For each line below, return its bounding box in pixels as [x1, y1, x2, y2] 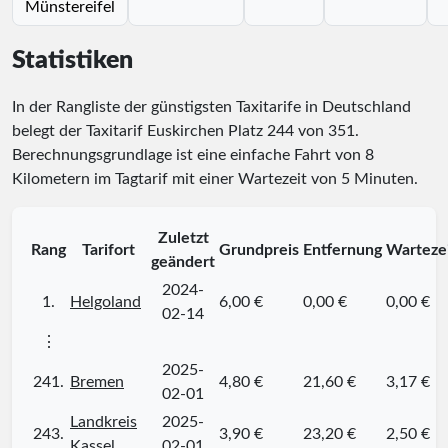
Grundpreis [219, 242, 299, 259]
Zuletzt [157, 230, 209, 247]
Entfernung [303, 242, 382, 259]
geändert [151, 254, 215, 271]
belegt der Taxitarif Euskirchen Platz [12, 123, 267, 140]
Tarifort [82, 242, 135, 259]
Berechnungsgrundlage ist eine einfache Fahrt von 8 [12, 147, 374, 164]
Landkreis [70, 414, 137, 431]
